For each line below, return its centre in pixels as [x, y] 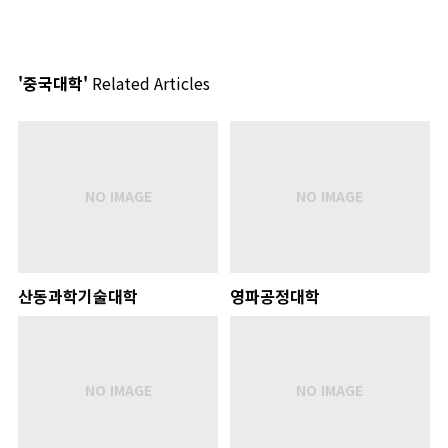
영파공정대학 [274, 295]
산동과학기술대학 [78, 295]
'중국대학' [53, 83]
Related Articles [149, 83]
